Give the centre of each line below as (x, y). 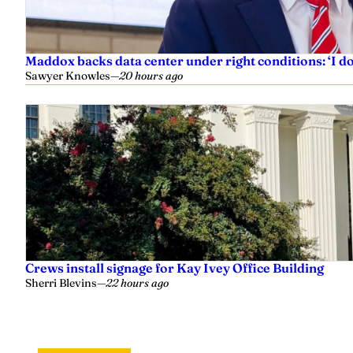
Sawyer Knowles (68, 76)
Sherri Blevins (61, 283)
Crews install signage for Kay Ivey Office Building (175, 268)
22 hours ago (137, 283)
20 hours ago (151, 76)
